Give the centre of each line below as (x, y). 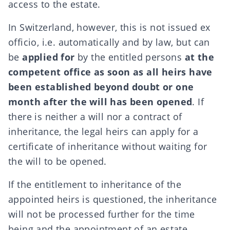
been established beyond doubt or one (101, 87)
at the (199, 57)
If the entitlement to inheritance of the (95, 184)
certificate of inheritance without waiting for (108, 146)
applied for (49, 57)
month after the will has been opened (100, 102)
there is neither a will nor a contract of (95, 117)
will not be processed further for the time (102, 214)
